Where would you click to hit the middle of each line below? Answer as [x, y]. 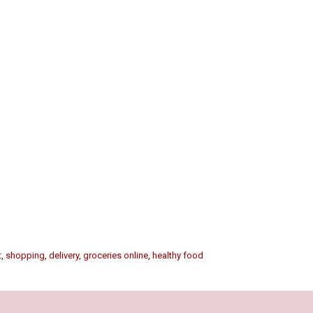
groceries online [116, 256]
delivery [64, 256]
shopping [25, 256]
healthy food [178, 256]
